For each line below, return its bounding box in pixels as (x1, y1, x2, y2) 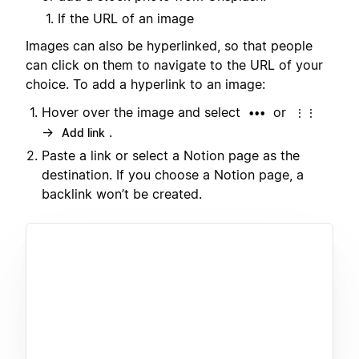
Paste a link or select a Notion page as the (42, 147, 300, 163)
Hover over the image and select (42, 103, 244, 120)
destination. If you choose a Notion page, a (42, 166, 304, 183)
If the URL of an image (58, 10, 194, 26)
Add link (62, 125, 105, 139)
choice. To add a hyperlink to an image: (26, 76, 265, 93)
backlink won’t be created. (42, 185, 202, 202)
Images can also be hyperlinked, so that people (26, 38, 313, 54)
